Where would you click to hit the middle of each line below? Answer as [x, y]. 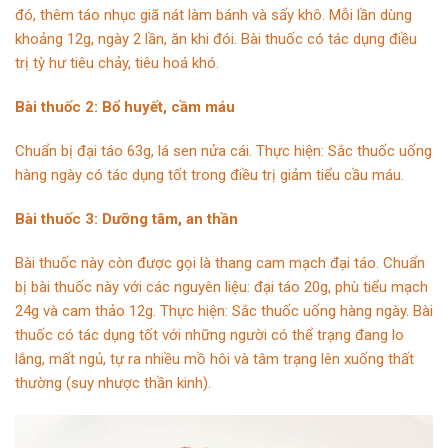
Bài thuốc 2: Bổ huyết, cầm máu [125, 106]
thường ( [43, 382]
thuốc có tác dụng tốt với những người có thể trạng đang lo [209, 334]
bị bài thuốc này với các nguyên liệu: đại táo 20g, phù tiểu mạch [221, 286]
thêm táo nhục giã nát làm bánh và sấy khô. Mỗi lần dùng [226, 14]
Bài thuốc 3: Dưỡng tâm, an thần [126, 218]
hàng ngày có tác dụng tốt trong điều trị [147, 174]
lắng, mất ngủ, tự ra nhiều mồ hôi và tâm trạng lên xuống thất [214, 358]
